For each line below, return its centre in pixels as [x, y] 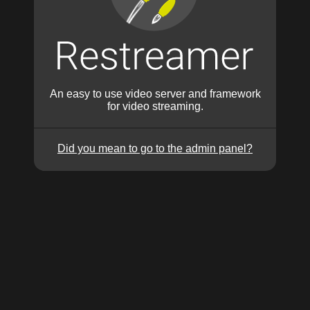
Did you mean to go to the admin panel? [155, 148]
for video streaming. [155, 106]
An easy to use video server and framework [155, 93]
